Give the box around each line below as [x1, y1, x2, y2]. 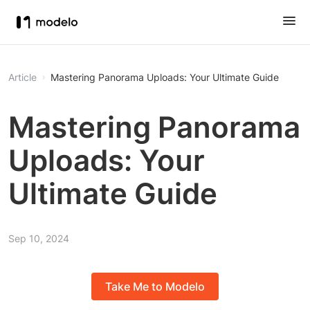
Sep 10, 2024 [8, 232, 69, 244]
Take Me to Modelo [105, 280, 205, 294]
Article [8, 71, 37, 83]
